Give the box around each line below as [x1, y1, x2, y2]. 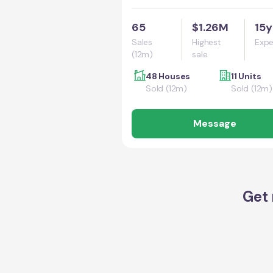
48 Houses [146, 71, 191, 82]
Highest [192, 37, 221, 48]
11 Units [231, 71, 261, 82]
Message [193, 117, 236, 130]
